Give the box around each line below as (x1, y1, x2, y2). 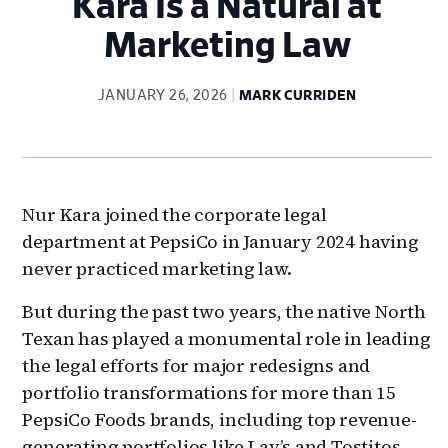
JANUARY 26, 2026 (98, 88, 228, 103)
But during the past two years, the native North (22, 298, 427, 324)
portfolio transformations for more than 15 (22, 379, 397, 405)
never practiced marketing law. (22, 255, 292, 281)
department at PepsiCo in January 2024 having (22, 228, 419, 254)
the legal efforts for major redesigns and (22, 352, 371, 378)
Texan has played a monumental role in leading (22, 325, 431, 351)
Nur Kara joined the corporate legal (22, 201, 327, 227)
